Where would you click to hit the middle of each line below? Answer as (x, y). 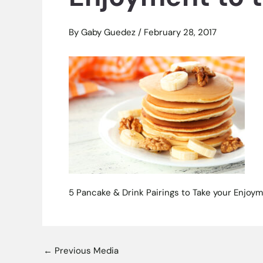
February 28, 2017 (180, 32)
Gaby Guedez (109, 32)
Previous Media (85, 250)
